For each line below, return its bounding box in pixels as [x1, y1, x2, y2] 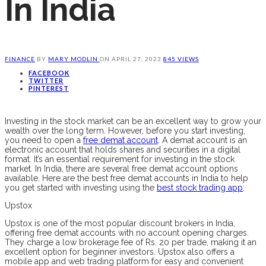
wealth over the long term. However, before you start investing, [5, 125, 245, 135]
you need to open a [5, 135, 83, 145]
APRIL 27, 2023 [112, 55, 161, 62]
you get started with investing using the [5, 182, 157, 192]
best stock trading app [157, 182, 243, 192]
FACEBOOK [28, 68, 69, 77]
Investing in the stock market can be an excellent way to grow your [5, 116, 261, 126]
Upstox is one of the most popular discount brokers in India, [5, 218, 235, 228]
